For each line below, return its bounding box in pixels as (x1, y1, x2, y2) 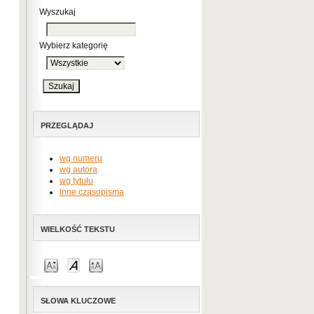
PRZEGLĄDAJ (41, 121, 93, 130)
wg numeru (60, 153, 102, 163)
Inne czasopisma (60, 187, 124, 197)
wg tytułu (60, 176, 93, 186)
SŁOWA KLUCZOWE (41, 296, 116, 305)
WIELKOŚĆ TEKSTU (41, 225, 115, 233)
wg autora (60, 165, 97, 175)
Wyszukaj (39, 7, 76, 17)
